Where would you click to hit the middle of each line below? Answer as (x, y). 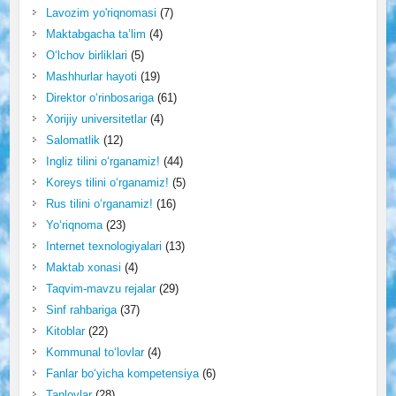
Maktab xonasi (83, 267)
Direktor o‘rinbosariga (99, 98)
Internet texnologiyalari (103, 246)
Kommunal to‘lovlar (95, 352)
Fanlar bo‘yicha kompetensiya (122, 373)
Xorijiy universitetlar (96, 119)
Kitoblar (65, 331)
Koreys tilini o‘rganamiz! (107, 183)
